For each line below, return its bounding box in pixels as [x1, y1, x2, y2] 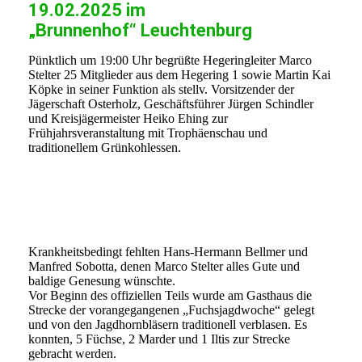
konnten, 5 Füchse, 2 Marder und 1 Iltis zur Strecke [28, 332, 290, 347]
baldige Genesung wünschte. [28, 274, 175, 288]
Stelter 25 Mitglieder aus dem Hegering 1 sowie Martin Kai [28, 68, 330, 82]
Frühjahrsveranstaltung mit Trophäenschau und [28, 126, 267, 141]
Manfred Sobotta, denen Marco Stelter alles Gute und [28, 259, 300, 274]
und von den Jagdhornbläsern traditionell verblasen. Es [28, 318, 307, 332]
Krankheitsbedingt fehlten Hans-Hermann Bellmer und [28, 245, 308, 259]
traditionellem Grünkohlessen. [28, 141, 181, 155]
